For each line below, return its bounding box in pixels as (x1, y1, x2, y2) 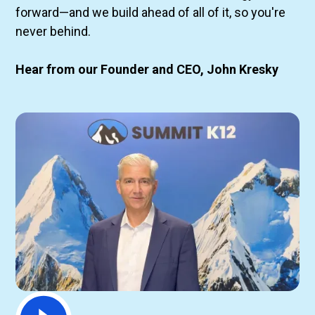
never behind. (15, 24, 91, 39)
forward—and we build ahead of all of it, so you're (15, 5, 286, 20)
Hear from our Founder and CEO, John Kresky (15, 62, 279, 77)
